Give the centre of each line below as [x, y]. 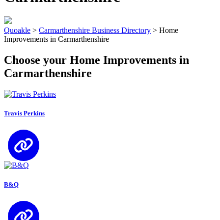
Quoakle [17, 30]
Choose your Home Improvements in [96, 60]
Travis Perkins [24, 113]
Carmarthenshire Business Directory [95, 30]
